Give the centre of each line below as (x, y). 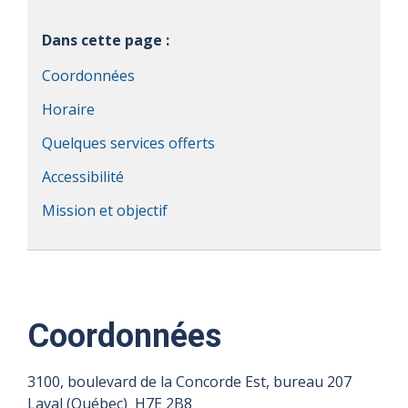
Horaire (68, 109)
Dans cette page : (106, 40)
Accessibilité (83, 176)
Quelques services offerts (128, 143)
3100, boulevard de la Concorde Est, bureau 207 (189, 381)
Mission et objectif (105, 210)
